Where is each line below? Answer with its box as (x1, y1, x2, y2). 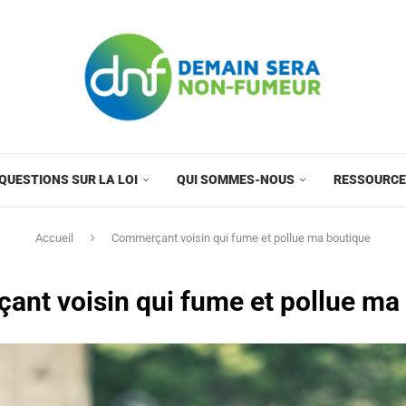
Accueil (35, 230, 73, 245)
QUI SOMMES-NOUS (177, 171, 295, 187)
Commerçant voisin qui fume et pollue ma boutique (111, 230, 371, 245)
